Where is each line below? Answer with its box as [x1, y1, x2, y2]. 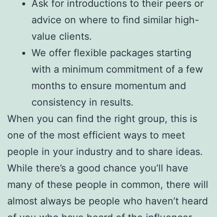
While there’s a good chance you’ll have [7, 162, 188, 174]
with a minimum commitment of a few [31, 63, 203, 75]
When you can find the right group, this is [7, 112, 197, 124]
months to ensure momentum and [31, 79, 186, 92]
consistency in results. [31, 96, 134, 108]
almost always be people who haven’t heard [7, 195, 208, 207]
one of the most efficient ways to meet [7, 129, 185, 141]
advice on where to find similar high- [31, 14, 199, 26]
